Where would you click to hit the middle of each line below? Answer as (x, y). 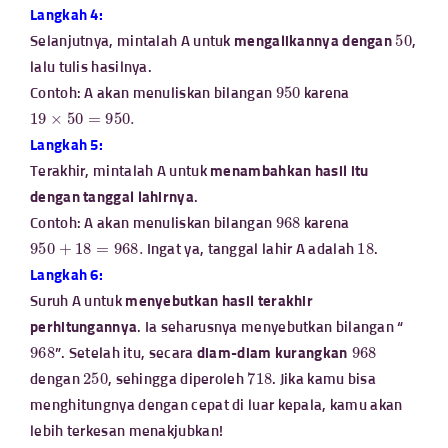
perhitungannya (84, 327)
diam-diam (234, 353)
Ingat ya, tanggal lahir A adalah (250, 249)
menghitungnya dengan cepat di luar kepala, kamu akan (216, 405)
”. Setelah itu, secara (125, 353)
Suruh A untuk (78, 301)
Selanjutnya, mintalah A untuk (130, 41)
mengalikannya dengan (313, 41)
